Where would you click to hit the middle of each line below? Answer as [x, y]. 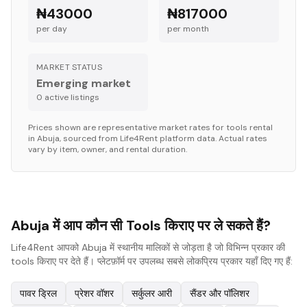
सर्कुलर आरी [152, 293]
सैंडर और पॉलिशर [220, 293]
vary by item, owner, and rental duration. [108, 149]
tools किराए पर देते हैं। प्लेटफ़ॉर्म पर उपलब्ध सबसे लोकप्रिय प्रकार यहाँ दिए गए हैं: [152, 261]
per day [52, 29]
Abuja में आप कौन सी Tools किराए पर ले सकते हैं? [141, 225]
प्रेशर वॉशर [94, 293]
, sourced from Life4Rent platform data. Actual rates [163, 138]
